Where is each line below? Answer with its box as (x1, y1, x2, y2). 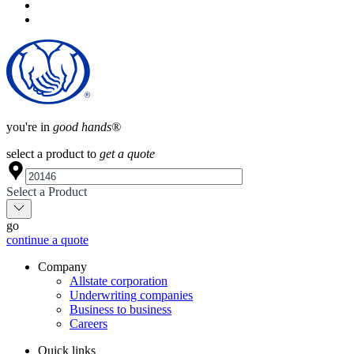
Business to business (70, 302, 171, 316)
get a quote (100, 146, 155, 160)
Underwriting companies (70, 288, 193, 302)
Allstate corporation (70, 273, 168, 288)
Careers (70, 316, 107, 330)
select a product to (6, 146, 100, 160)
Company (38, 259, 87, 273)
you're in (6, 119, 53, 134)
